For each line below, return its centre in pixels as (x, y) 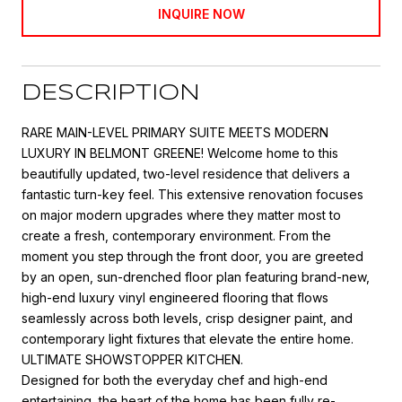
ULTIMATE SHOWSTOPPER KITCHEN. (132, 359)
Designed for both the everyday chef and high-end (175, 380)
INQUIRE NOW (201, 13)
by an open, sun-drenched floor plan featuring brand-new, (196, 276)
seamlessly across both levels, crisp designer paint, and (187, 318)
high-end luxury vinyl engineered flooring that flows (175, 297)
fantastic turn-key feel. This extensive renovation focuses (192, 194)
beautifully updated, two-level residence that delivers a (186, 173)
